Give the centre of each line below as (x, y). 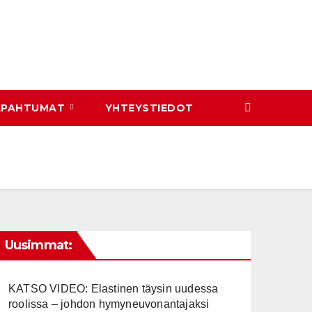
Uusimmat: (38, 245)
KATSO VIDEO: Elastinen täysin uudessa (114, 289)
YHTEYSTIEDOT (149, 108)
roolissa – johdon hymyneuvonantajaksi (109, 304)
